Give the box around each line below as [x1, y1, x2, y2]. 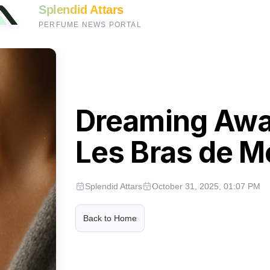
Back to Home [83, 213, 137, 223]
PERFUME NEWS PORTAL [39, 20, 142, 29]
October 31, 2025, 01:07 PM [152, 181, 261, 191]
